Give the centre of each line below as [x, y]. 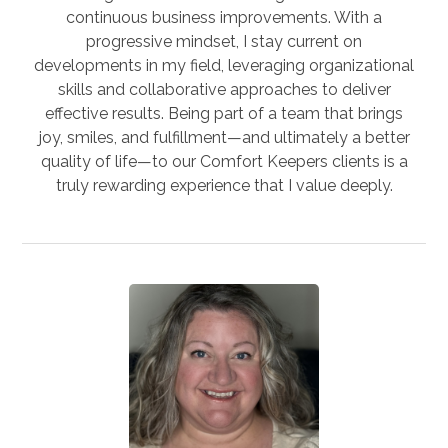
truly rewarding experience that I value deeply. [224, 185]
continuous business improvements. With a [224, 17]
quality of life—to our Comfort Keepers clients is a [224, 161]
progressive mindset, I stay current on [224, 41]
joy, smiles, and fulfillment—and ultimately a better [224, 137]
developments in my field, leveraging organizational [224, 65]
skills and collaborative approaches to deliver [224, 89]
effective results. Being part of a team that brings [224, 113]
